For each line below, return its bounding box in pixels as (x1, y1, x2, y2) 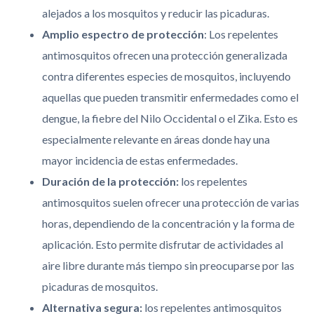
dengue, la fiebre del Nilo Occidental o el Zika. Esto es (42, 111, 298, 125)
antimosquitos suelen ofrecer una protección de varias (42, 196, 299, 210)
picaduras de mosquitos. (42, 280, 158, 294)
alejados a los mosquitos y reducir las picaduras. (42, 6, 269, 20)
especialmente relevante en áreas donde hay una (42, 132, 270, 146)
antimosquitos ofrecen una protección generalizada (42, 48, 287, 62)
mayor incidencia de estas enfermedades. (42, 153, 238, 168)
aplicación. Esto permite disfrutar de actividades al (42, 238, 283, 252)
